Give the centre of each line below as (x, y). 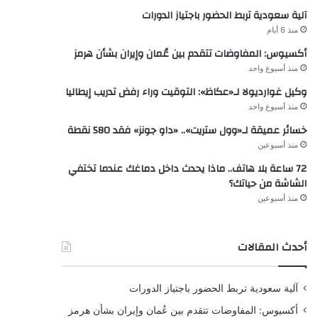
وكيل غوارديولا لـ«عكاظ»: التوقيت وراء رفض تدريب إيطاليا (186, 92)
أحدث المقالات (272, 247)
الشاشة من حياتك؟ (268, 183)
